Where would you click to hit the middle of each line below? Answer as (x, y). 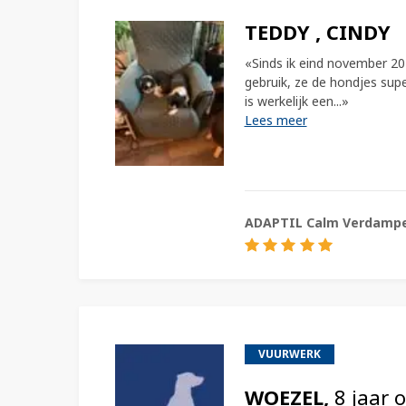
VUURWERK (289, 353)
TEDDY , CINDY (317, 32)
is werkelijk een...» (296, 101)
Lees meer (275, 120)
